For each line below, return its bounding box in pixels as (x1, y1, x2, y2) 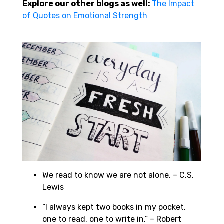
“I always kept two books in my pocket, (42, 202, 186, 212)
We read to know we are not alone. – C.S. (42, 170, 194, 180)
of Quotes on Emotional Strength (22, 11, 147, 21)
